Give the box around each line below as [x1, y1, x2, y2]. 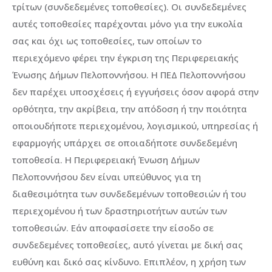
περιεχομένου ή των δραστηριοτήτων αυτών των [12, 204, 227, 217]
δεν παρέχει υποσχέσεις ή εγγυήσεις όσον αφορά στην [12, 85, 259, 98]
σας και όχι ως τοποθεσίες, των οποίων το [12, 34, 202, 47]
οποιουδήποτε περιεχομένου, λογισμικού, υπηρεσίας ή [12, 119, 258, 132]
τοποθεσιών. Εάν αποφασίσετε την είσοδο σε [12, 221, 214, 234]
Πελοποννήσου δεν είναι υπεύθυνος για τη [12, 170, 201, 183]
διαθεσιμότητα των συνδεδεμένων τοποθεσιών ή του [12, 187, 246, 200]
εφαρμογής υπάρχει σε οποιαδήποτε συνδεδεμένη [12, 136, 237, 149]
